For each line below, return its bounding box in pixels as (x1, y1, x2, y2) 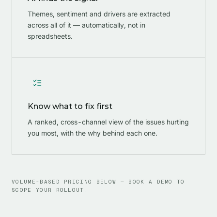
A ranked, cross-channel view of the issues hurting (28, 117, 189, 126)
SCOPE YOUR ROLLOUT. (12, 186, 89, 193)
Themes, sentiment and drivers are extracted (28, 9, 170, 18)
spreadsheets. (28, 31, 73, 40)
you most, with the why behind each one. (28, 128, 157, 137)
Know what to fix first (28, 101, 112, 111)
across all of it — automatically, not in (28, 20, 145, 29)
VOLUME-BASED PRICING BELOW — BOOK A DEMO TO (12, 178, 185, 185)
